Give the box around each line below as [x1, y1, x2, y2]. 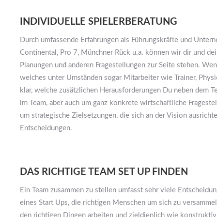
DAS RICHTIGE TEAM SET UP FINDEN [19, 167, 188, 177]
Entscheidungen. [19, 124, 72, 132]
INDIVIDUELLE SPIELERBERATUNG [19, 17, 177, 27]
